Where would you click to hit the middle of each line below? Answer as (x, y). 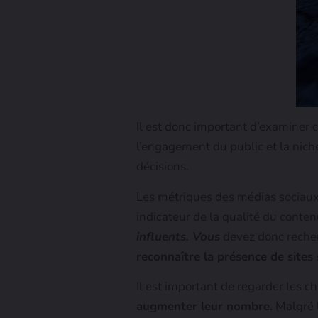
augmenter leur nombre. (204, 307)
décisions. (163, 167)
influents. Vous (178, 236)
